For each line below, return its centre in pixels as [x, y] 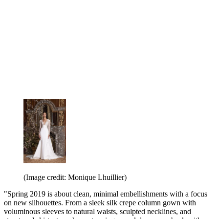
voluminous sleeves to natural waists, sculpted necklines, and [98, 212]
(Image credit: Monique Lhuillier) [75, 177]
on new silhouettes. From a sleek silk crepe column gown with [100, 203]
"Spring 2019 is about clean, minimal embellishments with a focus [106, 194]
